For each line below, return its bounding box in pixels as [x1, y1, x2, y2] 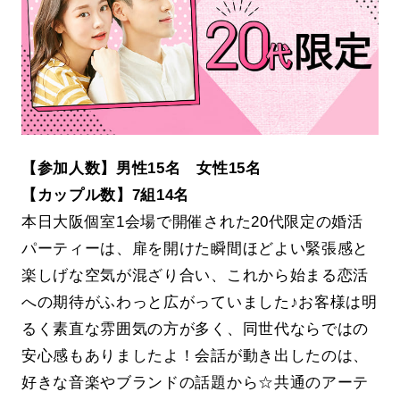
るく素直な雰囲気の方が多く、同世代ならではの [21, 320, 370, 338]
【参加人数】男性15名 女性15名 [21, 159, 262, 178]
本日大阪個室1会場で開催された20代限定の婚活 [21, 212, 363, 231]
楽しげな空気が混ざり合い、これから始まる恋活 [21, 266, 370, 285]
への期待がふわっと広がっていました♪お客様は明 [21, 293, 378, 312]
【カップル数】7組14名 [21, 186, 190, 204]
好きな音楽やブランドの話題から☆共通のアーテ [21, 373, 370, 392]
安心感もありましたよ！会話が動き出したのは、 [21, 346, 370, 365]
